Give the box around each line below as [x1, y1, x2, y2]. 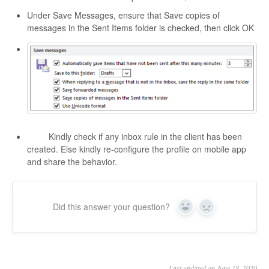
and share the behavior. [27, 156, 117, 168]
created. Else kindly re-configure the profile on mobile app [27, 143, 246, 156]
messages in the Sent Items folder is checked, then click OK [27, 22, 254, 34]
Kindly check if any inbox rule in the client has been [27, 130, 242, 143]
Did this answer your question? [53, 201, 170, 213]
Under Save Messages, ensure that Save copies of [27, 9, 220, 22]
